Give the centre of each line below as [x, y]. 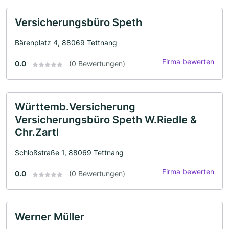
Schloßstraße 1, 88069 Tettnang [69, 153]
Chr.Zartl [37, 133]
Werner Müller [50, 217]
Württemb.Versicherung [75, 107]
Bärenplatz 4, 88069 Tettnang [66, 43]
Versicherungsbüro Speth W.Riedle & [106, 120]
